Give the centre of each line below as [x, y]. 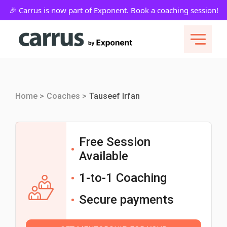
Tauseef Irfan [115, 96]
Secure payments [126, 200]
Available [104, 156]
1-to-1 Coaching [123, 178]
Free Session [115, 142]
